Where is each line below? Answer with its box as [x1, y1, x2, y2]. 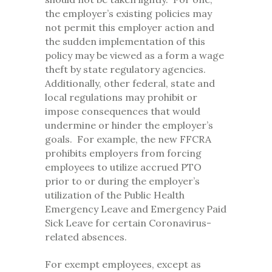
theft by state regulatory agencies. [45, 63, 208, 76]
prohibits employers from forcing [45, 147, 202, 160]
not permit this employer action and [45, 21, 214, 34]
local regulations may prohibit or [45, 91, 197, 104]
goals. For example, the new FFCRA [45, 133, 211, 146]
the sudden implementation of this [45, 35, 205, 48]
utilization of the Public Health [45, 189, 185, 202]
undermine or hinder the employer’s [45, 119, 213, 132]
